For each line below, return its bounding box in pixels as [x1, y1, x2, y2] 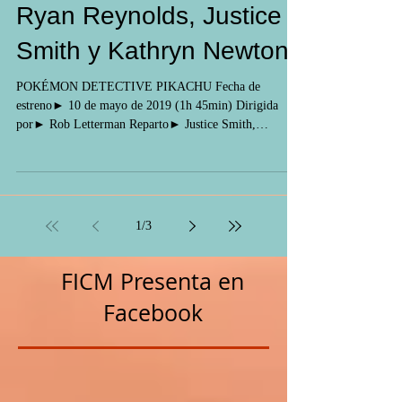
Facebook [102, 330, 203, 360]
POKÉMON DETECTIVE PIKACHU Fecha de [16, 112, 260, 126]
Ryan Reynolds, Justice [16, 34, 282, 62]
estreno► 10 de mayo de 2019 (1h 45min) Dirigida [16, 131, 278, 144]
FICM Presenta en [61, 299, 244, 328]
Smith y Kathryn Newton [16, 69, 289, 97]
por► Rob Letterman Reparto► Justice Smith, [16, 150, 256, 163]
